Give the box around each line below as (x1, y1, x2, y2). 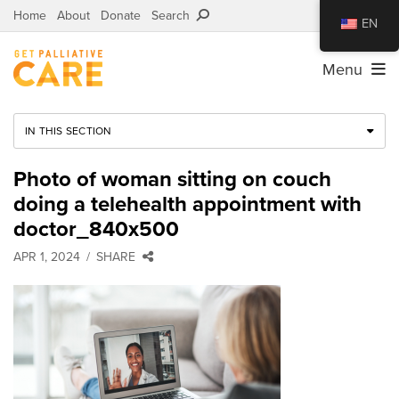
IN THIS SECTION (25, 124, 112, 137)
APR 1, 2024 (13, 248, 80, 265)
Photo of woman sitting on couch (13, 166, 331, 192)
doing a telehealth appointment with (13, 191, 362, 217)
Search (151, 8, 197, 23)
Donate (101, 8, 141, 23)
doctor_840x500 (13, 216, 179, 242)
